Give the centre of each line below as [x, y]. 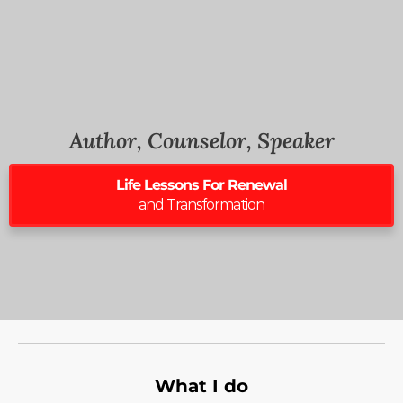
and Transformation [201, 204]
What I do [201, 385]
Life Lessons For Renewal [201, 184]
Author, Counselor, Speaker [201, 140]
